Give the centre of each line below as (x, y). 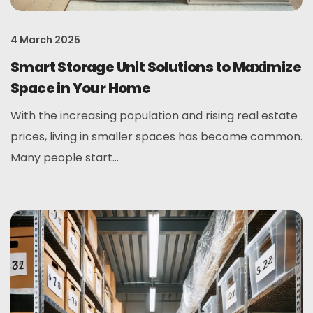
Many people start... (65, 158)
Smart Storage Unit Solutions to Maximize (156, 67)
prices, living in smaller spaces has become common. (156, 137)
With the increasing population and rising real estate (154, 116)
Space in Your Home (81, 88)
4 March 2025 (45, 40)
